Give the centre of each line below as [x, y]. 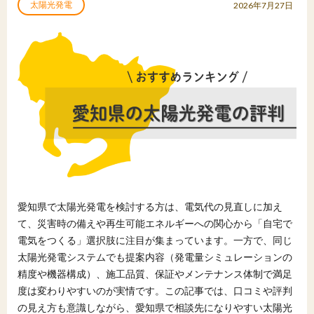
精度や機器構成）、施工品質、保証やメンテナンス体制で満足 [155, 273]
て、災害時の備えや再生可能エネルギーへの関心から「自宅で [155, 223]
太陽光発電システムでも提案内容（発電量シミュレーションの [155, 257]
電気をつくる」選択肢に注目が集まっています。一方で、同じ [155, 240]
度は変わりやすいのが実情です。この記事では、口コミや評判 [155, 290]
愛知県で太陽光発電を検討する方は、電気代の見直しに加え [150, 206]
